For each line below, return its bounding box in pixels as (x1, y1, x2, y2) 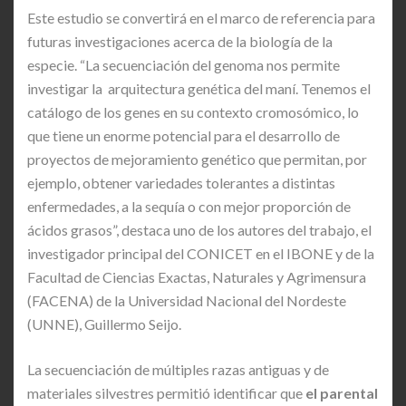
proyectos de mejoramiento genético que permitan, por (27, 150, 367, 168)
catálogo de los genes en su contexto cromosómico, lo (27, 102, 359, 121)
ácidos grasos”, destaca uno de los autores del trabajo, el (27, 220, 372, 238)
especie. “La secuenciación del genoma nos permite (27, 55, 340, 73)
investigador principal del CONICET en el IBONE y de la (27, 244, 374, 262)
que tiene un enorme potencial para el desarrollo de (27, 126, 340, 144)
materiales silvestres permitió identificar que (27, 383, 305, 401)
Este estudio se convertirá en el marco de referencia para (27, 8, 375, 26)
